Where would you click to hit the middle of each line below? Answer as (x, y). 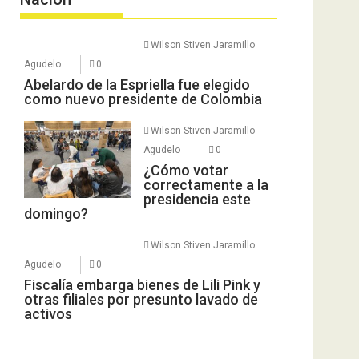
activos (48, 313)
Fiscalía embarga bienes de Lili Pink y (142, 284)
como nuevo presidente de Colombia (143, 99)
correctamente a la (206, 184)
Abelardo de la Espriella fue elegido (137, 84)
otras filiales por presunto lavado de (141, 299)
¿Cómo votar (186, 170)
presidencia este (197, 199)
